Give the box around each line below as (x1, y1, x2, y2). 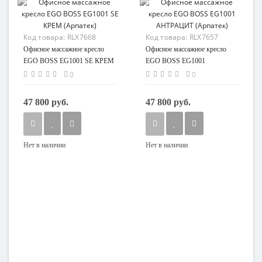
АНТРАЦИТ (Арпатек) (146, 68, 214, 77)
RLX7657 (189, 32, 219, 42)
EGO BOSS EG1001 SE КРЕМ (23, 57, 114, 65)
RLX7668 (67, 32, 96, 42)
